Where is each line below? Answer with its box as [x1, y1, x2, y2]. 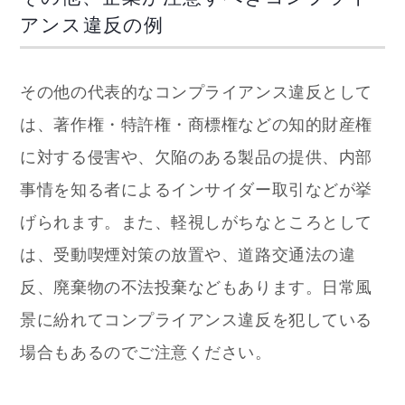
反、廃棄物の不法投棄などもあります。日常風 [20, 278, 372, 297]
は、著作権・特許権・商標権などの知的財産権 [20, 115, 372, 134]
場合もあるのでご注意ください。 [20, 343, 272, 362]
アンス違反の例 [20, 14, 164, 35]
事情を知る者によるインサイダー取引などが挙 [20, 180, 372, 199]
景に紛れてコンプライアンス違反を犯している [20, 310, 372, 329]
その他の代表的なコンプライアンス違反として [20, 82, 372, 101]
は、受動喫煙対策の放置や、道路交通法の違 [20, 245, 356, 264]
